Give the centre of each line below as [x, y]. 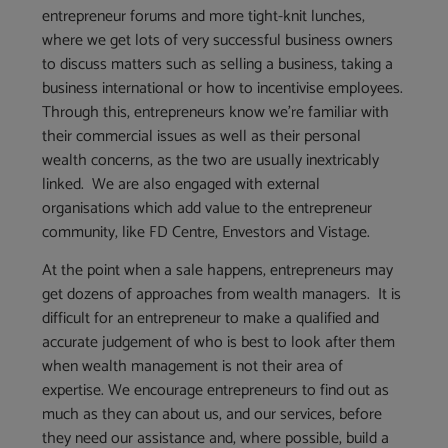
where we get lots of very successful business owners [218, 40]
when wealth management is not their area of [193, 367]
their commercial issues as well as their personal [202, 136]
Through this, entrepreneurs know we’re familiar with [216, 112]
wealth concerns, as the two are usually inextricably [211, 160]
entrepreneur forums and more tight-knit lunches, [204, 16]
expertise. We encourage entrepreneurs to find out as [216, 391]
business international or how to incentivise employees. [223, 88]
